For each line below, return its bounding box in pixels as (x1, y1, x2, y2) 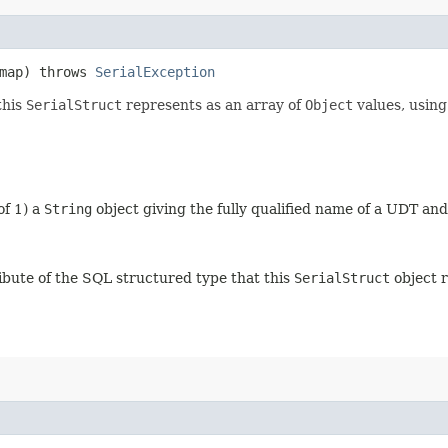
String (44, 200, 92, 217)
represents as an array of (122, 96, 305, 113)
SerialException (95, 63, 215, 80)
